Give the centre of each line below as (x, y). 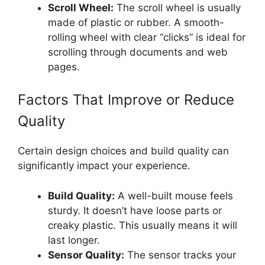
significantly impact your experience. (104, 166)
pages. (64, 67)
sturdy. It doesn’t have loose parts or (135, 210)
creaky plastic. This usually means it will (143, 225)
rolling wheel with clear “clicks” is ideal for (147, 37)
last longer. (74, 240)
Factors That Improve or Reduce (126, 100)
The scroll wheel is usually (177, 7)
